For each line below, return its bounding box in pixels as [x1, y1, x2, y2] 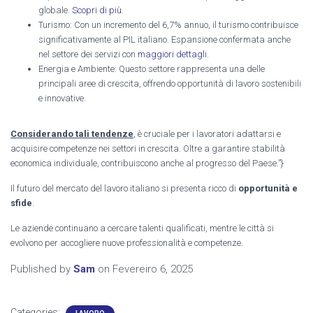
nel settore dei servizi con [38, 48, 138, 59]
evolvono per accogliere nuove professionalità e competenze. [10, 237, 243, 248]
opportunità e [238, 182, 298, 194]
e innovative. [38, 92, 86, 103]
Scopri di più [72, 4, 122, 15]
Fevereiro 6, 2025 [112, 262, 193, 275]
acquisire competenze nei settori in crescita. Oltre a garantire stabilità [10, 143, 285, 154]
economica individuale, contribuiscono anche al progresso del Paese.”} [10, 157, 284, 168]
